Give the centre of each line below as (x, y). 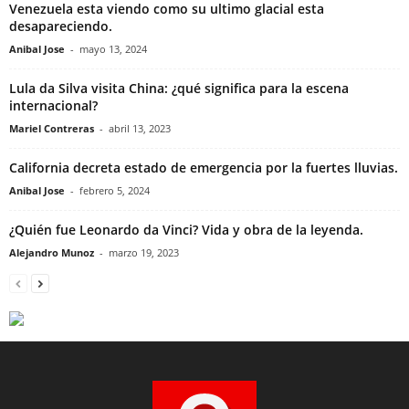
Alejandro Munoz (52, 253)
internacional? (53, 106)
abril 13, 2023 (140, 129)
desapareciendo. (61, 26)
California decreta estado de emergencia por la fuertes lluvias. (204, 168)
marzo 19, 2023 (144, 253)
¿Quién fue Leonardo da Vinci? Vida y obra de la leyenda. (186, 230)
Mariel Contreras (52, 129)
